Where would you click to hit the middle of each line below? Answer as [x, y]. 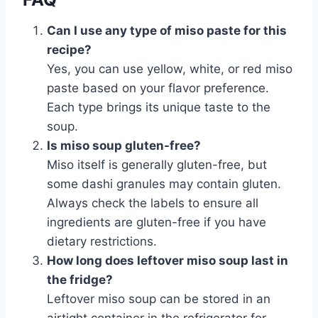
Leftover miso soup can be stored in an [159, 298]
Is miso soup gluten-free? [124, 145]
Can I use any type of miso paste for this [167, 30]
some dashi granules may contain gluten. [164, 183]
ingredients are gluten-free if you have [157, 222]
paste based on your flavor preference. [158, 88]
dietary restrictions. [102, 241]
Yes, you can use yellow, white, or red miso [170, 68]
